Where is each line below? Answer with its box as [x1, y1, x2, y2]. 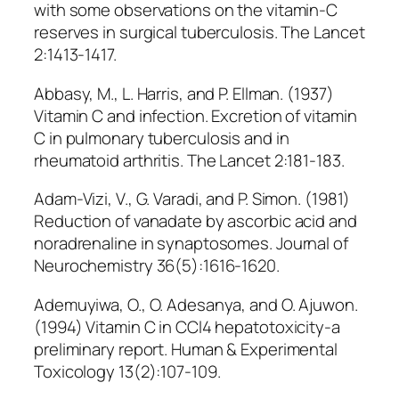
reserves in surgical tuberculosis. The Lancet [34, 20, 365, 45]
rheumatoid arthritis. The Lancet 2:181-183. [34, 148, 345, 172]
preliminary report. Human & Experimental [34, 337, 338, 361]
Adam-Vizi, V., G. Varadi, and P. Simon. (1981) [34, 187, 351, 211]
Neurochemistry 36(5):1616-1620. [34, 254, 280, 278]
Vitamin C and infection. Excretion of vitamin [34, 103, 357, 127]
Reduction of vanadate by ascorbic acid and [34, 209, 357, 233]
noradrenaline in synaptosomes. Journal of [34, 232, 348, 256]
